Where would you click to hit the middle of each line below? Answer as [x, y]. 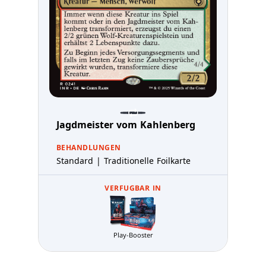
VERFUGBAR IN [133, 188]
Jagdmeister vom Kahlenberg [126, 125]
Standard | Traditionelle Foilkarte [123, 161]
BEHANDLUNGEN [89, 148]
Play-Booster [133, 235]
